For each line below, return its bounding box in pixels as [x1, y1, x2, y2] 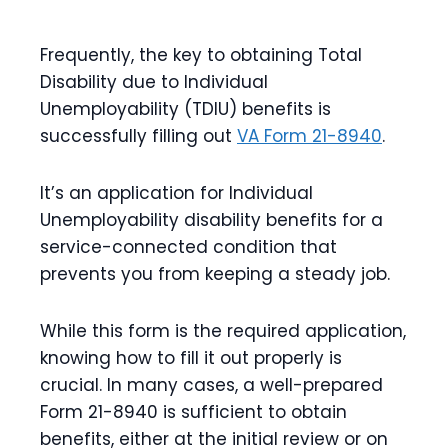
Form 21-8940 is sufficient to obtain [40, 400, 347, 424]
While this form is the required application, [40, 319, 406, 343]
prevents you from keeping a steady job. [40, 262, 390, 286]
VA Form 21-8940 [237, 124, 382, 148]
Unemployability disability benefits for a [40, 208, 383, 232]
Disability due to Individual [40, 70, 268, 94]
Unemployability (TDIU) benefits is [40, 97, 331, 121]
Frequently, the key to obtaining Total [40, 43, 362, 67]
